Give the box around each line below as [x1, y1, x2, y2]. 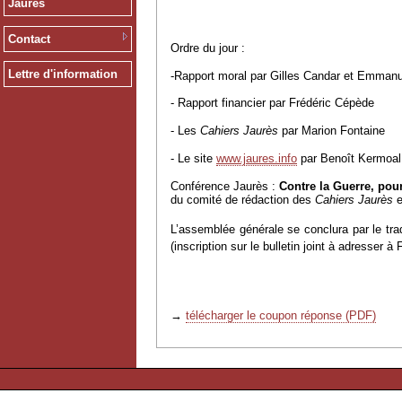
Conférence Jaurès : [170, 179, 276, 193]
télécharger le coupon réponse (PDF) [186, 308, 376, 322]
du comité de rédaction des [170, 192, 315, 206]
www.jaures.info [216, 152, 297, 166]
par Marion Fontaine [282, 124, 385, 138]
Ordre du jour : [170, 40, 245, 55]
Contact [7, 31, 50, 46]
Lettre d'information [7, 67, 118, 82]
